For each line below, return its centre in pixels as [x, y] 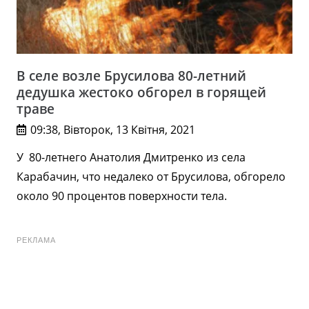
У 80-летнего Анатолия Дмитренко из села [131, 157]
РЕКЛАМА [36, 240]
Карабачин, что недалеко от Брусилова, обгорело [151, 176]
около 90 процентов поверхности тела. [122, 196]
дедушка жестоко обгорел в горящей [141, 92]
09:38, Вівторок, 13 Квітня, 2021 [113, 130]
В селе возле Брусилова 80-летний [131, 75]
